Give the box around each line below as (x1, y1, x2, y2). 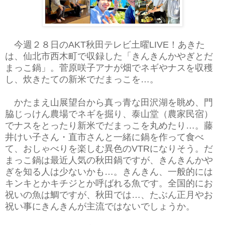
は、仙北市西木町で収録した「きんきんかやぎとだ (5, 51, 213, 61)
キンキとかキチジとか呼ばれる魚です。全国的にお (5, 178, 213, 188)
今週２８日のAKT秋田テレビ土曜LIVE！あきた (5, 39, 205, 50)
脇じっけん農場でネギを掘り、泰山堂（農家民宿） (5, 108, 213, 119)
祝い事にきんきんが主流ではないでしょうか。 (5, 201, 195, 211)
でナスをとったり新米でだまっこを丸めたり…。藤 (5, 120, 213, 131)
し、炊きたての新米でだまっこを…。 (5, 74, 159, 84)
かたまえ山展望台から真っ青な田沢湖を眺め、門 (5, 97, 213, 107)
